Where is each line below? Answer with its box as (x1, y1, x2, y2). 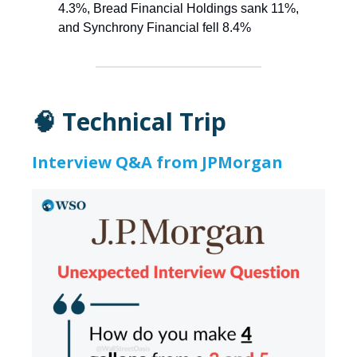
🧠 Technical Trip (32, 105, 226, 139)
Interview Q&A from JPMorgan (32, 151, 283, 174)
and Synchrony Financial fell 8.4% (58, 21, 251, 35)
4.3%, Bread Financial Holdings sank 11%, (58, 2, 299, 16)
